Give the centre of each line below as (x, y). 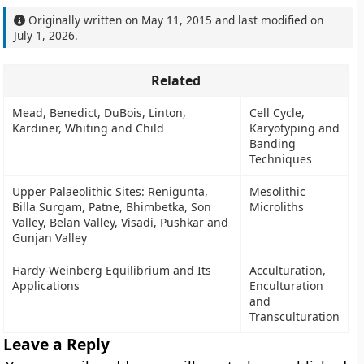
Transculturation (295, 316)
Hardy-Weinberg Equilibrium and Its (112, 270)
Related (176, 80)
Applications (46, 286)
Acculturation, (288, 270)
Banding (273, 143)
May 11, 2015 (177, 20)
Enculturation (287, 286)
